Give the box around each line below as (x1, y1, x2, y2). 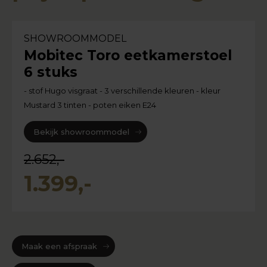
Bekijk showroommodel (33, 127, 129, 137)
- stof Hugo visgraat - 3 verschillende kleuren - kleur (24, 86, 221, 96)
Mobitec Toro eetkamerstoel (24, 47, 232, 64)
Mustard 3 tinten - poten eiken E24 (24, 100, 156, 110)
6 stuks (24, 64, 77, 81)
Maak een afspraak (21, 241, 97, 252)
